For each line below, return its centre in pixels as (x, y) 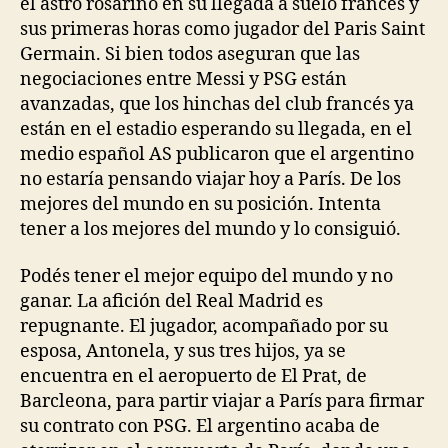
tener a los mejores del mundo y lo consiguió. (210, 229)
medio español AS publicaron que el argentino (217, 154)
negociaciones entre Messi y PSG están (183, 79)
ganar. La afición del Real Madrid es (171, 301)
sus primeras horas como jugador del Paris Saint (222, 29)
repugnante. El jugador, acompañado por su (204, 326)
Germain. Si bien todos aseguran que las (190, 54)
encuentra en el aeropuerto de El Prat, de (193, 376)
